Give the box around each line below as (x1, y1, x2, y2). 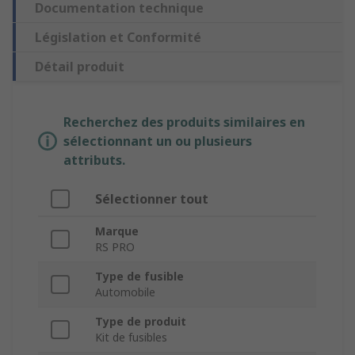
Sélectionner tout (95, 190, 208, 208)
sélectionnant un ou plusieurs (63, 132, 252, 151)
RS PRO (95, 239, 135, 255)
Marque (95, 223, 139, 239)
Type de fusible (95, 269, 184, 284)
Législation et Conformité (35, 29, 201, 47)
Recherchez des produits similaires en (63, 113, 305, 132)
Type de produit (95, 314, 186, 330)
